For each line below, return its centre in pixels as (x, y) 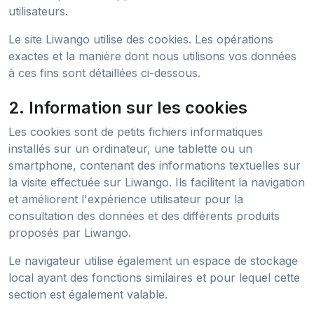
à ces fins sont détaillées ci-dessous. (104, 73)
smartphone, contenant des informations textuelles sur (155, 165)
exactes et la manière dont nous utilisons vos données (152, 56)
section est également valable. (88, 294)
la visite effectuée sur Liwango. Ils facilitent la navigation (157, 182)
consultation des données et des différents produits (144, 216)
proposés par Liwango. (70, 233)
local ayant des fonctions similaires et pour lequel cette (154, 278)
